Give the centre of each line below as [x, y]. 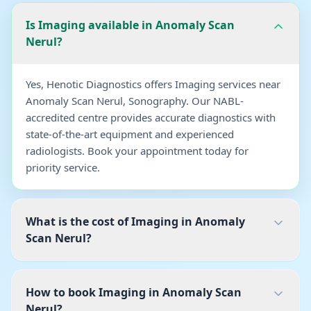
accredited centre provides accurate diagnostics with [151, 117]
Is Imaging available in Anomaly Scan [130, 25]
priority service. [63, 167]
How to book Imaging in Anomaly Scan [134, 292]
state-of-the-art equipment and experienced [130, 134]
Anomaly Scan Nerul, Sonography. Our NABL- [135, 101]
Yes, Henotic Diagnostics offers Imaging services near [153, 84]
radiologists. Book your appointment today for [137, 151]
